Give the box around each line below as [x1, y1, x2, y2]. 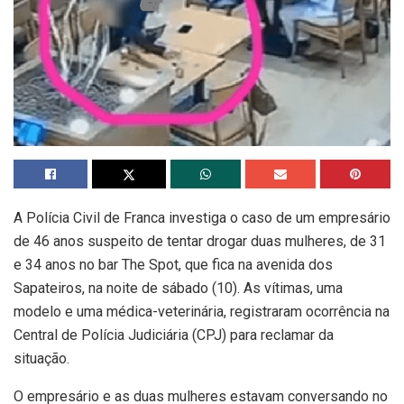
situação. [14, 350, 69, 368]
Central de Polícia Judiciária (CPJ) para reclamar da [14, 326, 334, 344]
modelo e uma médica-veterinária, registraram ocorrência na [14, 303, 390, 321]
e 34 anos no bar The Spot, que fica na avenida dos [14, 256, 333, 274]
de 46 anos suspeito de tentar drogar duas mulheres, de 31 [14, 233, 386, 251]
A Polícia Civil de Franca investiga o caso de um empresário [14, 209, 390, 227]
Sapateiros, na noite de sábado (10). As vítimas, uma [14, 280, 343, 298]
